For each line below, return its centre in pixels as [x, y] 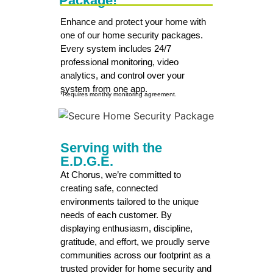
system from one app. [104, 89]
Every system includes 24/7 [116, 49]
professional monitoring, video [119, 62]
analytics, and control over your [122, 76]
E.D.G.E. [87, 161]
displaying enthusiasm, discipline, [126, 228]
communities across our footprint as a [135, 255]
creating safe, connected [109, 188]
